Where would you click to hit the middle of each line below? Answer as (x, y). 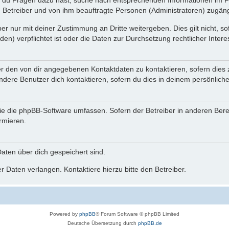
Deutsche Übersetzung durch (102, 223)
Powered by (64, 214)
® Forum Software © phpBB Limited (138, 214)
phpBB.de (150, 223)
